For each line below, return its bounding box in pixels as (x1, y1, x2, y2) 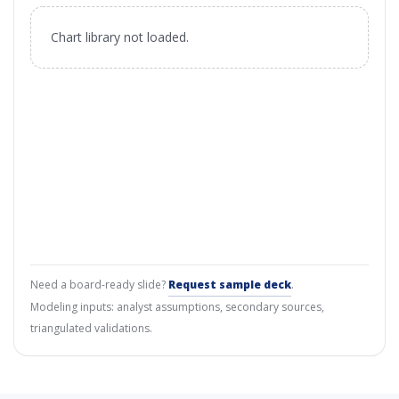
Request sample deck (168, 277, 291, 292)
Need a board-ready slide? (30, 277, 168, 292)
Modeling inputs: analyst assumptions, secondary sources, (30, 299, 324, 314)
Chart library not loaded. (51, 28, 189, 45)
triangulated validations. (30, 321, 152, 336)
